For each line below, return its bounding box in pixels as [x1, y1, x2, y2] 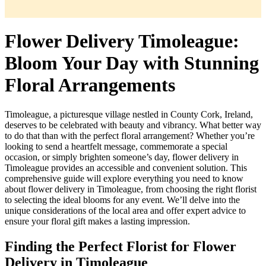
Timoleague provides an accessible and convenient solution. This [5, 162, 247, 173]
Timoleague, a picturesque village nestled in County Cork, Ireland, [5, 109, 253, 119]
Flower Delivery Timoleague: [5, 30, 239, 52]
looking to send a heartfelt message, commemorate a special [5, 141, 227, 151]
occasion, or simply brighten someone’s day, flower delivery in [5, 151, 239, 162]
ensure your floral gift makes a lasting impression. [5, 216, 190, 226]
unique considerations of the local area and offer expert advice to [5, 205, 246, 216]
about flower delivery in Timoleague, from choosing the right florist [5, 183, 256, 194]
